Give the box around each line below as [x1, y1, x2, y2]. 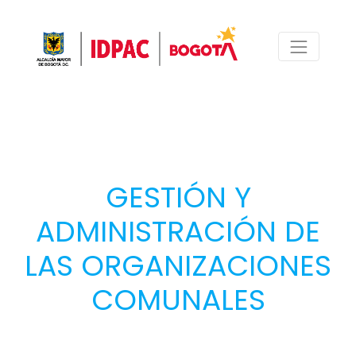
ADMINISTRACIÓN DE [36, 211, 320, 252]
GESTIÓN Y [105, 176, 251, 218]
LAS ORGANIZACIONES [25, 245, 331, 286]
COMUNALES [91, 279, 265, 320]
